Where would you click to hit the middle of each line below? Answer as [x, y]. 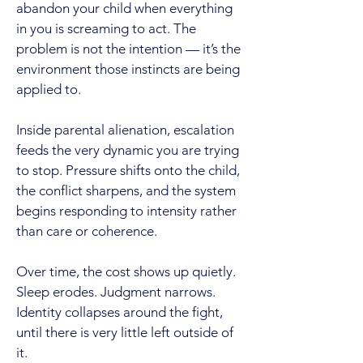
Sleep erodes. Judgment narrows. [116, 292]
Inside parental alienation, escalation [125, 130]
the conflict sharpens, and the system [126, 190]
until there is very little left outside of [125, 332]
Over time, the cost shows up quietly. [126, 271]
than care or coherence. [87, 231]
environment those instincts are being [128, 69]
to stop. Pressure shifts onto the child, [128, 170]
